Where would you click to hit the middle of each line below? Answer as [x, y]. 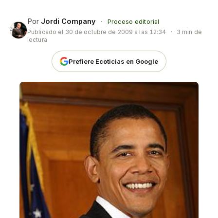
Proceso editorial [134, 22]
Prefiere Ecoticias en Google [113, 61]
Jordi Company [68, 21]
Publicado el [46, 32]
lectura [37, 40]
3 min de [188, 32]
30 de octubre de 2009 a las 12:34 [116, 32]
